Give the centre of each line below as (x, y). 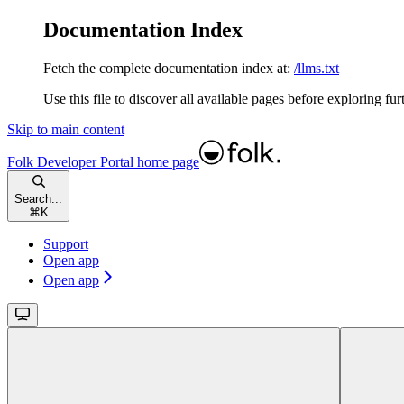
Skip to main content (66, 129)
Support (66, 243)
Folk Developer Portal (70, 161)
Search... (38, 198)
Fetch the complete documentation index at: (167, 68)
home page (166, 161)
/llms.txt (317, 68)
